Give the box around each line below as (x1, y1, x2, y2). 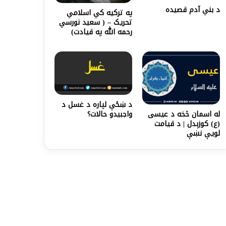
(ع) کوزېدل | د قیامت (154, 117, 220, 131)
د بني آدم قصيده (165, 3, 220, 17)
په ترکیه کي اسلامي (67, 6, 133, 20)
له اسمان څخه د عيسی (147, 107, 220, 121)
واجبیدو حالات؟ (87, 107, 133, 122)
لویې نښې (186, 126, 220, 140)
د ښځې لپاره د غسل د (62, 98, 133, 112)
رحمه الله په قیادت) (71, 25, 133, 39)
